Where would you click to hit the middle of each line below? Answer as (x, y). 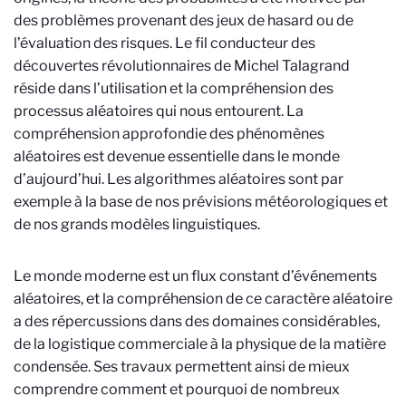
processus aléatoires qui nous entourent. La (159, 111)
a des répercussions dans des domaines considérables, (197, 321)
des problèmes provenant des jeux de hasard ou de (184, 20)
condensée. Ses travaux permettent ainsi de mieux (182, 367)
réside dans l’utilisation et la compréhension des (174, 88)
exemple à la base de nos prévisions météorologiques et (201, 202)
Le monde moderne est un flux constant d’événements (195, 276)
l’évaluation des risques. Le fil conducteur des (164, 43)
